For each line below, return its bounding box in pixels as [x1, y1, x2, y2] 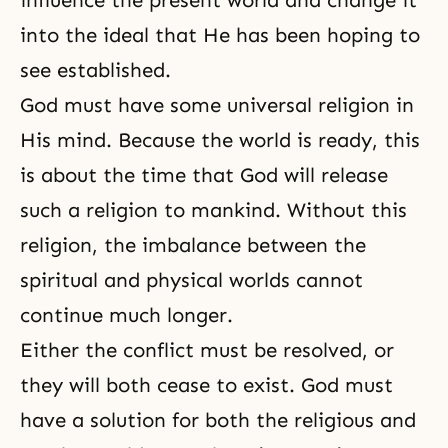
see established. [20, 58, 171, 82]
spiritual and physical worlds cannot [20, 268, 363, 292]
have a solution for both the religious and [20, 408, 416, 432]
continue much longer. [20, 303, 233, 327]
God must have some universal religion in [20, 93, 414, 117]
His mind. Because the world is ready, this [20, 128, 420, 152]
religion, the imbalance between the [20, 233, 366, 257]
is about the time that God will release [20, 163, 388, 187]
